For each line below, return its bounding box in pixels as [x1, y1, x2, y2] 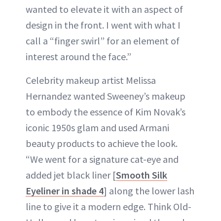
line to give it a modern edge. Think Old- [26, 200, 191, 213]
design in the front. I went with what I [26, 18, 181, 31]
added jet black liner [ [26, 168, 116, 181]
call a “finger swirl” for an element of [26, 34, 180, 47]
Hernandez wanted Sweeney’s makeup [26, 89, 185, 102]
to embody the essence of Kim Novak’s [26, 105, 185, 118]
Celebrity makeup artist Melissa [26, 74, 156, 86]
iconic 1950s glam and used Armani [26, 121, 169, 134]
